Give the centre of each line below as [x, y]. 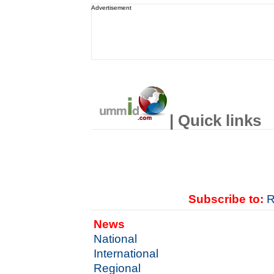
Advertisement [112, 8]
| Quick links [216, 120]
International [126, 254]
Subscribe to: [226, 199]
